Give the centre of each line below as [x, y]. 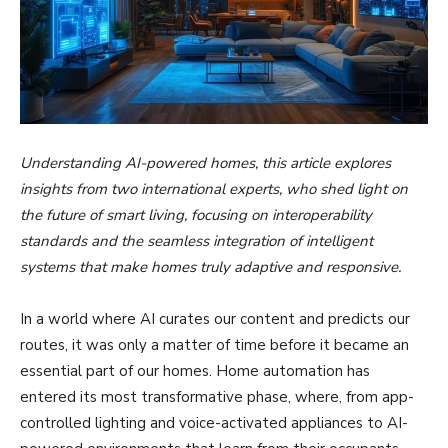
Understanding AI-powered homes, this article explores [205, 162]
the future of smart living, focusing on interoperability [196, 214]
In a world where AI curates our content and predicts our [215, 318]
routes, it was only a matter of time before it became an [214, 344]
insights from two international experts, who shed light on [214, 188]
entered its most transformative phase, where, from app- [217, 396]
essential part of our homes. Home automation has [195, 370]
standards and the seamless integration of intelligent [196, 240]
